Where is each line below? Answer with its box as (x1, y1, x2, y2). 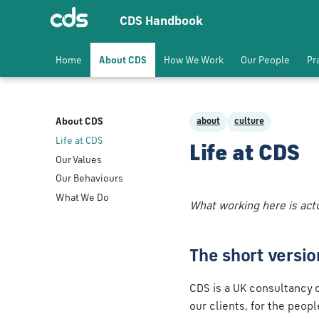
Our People (241, 56, 290, 66)
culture (234, 117, 264, 126)
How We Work (164, 56, 224, 66)
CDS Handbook (120, 15, 204, 28)
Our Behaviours (56, 174, 123, 184)
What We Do (56, 193, 109, 203)
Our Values (56, 155, 102, 165)
